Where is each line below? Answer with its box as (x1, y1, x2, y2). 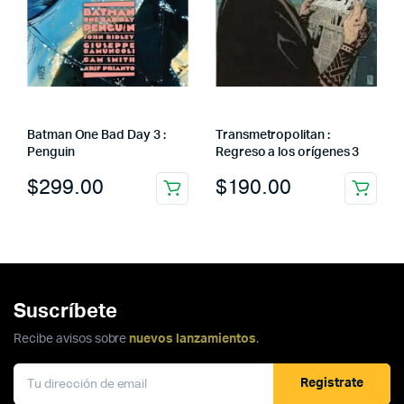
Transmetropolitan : (216, 128, 330, 142)
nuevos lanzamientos (129, 332, 256, 345)
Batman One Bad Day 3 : (27, 128, 166, 142)
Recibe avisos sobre (14, 332, 130, 345)
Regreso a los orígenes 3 (216, 145, 360, 159)
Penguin (27, 145, 75, 159)
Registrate (300, 377, 363, 390)
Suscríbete (14, 300, 117, 321)
